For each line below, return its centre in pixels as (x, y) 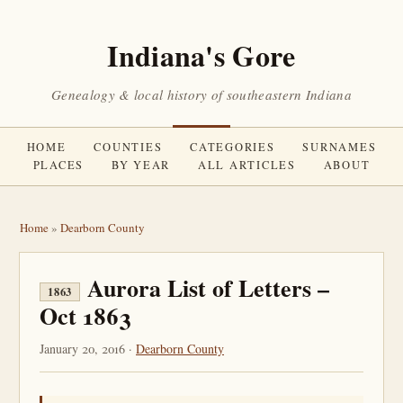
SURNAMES (340, 147)
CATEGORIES (233, 147)
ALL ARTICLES (246, 165)
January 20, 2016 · (88, 349)
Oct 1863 (85, 316)
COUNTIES (128, 147)
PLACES (58, 165)
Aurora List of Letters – (208, 288)
